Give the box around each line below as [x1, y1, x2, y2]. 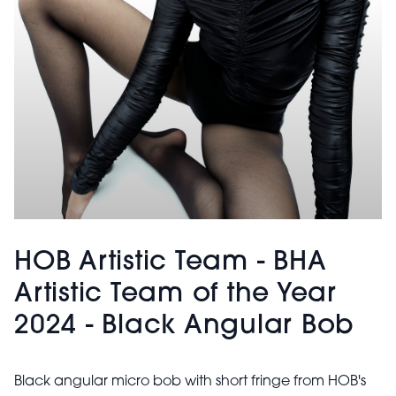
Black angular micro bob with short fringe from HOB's [14, 375, 366, 389]
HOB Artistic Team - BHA [14, 249, 327, 277]
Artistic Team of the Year [14, 281, 337, 308]
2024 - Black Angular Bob [14, 313, 354, 340]
